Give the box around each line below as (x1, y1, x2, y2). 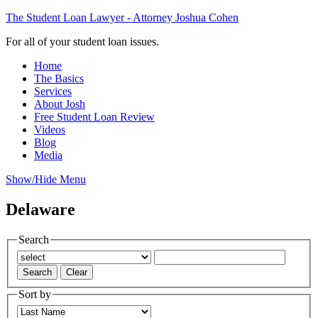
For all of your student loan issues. (6, 35, 159, 48)
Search (18, 233, 49, 246)
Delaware (6, 199, 75, 219)
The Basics (34, 72, 84, 84)
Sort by (18, 288, 51, 301)
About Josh (34, 98, 85, 110)
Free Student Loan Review (34, 111, 155, 123)
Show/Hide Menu (6, 173, 86, 185)
